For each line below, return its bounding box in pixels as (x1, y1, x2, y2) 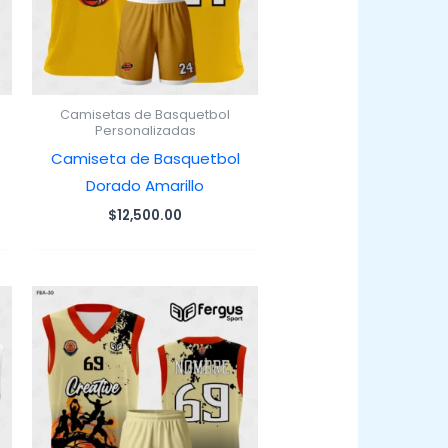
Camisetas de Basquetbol (60, 106, 230, 124)
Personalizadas (94, 122, 196, 140)
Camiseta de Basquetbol (50, 148, 240, 170)
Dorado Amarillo (86, 175, 204, 197)
